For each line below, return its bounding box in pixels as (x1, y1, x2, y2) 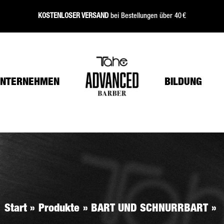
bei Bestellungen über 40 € (108, 13, 186, 20)
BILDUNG (164, 77, 202, 88)
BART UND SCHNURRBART (91, 203, 208, 214)
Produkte (38, 203, 79, 214)
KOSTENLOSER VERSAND (38, 13, 108, 20)
